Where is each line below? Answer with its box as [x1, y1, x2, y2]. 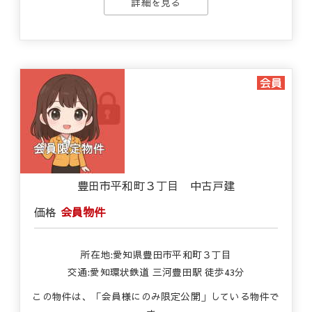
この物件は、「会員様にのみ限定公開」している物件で [32, 290, 280, 303]
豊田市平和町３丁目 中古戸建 [77, 178, 235, 193]
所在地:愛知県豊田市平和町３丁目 [80, 248, 232, 261]
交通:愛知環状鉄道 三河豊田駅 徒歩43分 [67, 265, 245, 279]
